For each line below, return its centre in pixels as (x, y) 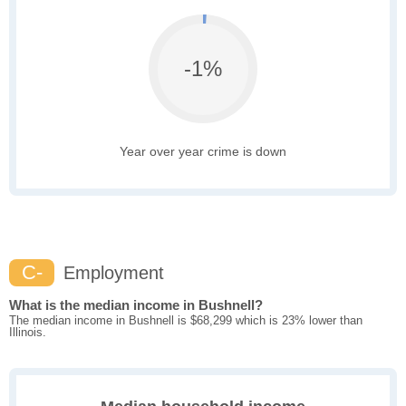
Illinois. (28, 333)
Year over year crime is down (203, 152)
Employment (111, 273)
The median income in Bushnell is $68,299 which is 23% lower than (186, 321)
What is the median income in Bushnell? (136, 305)
